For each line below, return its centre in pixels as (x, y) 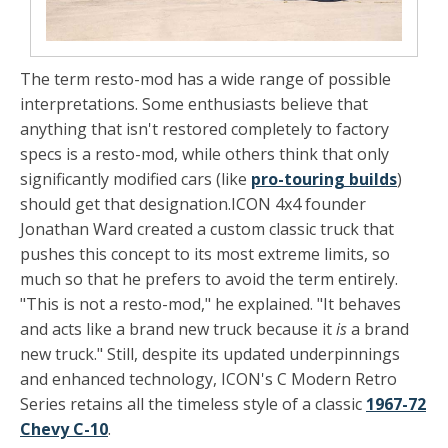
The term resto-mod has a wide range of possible (205, 79)
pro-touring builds (324, 179)
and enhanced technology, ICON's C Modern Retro (208, 379)
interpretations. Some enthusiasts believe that (194, 104)
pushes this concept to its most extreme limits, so (205, 254)
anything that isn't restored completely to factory (204, 129)
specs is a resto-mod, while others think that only (204, 154)
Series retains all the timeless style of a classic (193, 404)
